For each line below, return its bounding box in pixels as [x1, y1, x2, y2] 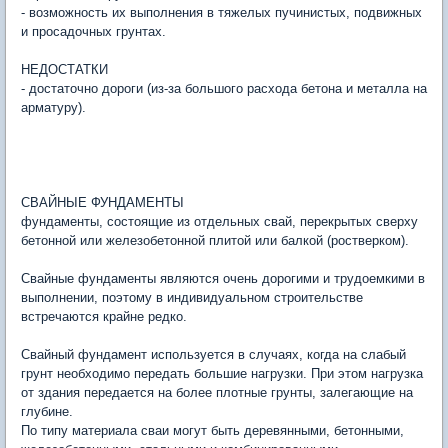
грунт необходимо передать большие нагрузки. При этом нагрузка [21, 366, 423, 382]
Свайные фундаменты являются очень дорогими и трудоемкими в [21, 271, 425, 287]
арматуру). [21, 100, 86, 116]
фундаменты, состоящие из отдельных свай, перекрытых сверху [21, 214, 418, 230]
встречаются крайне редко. [21, 309, 187, 325]
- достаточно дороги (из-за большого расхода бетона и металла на [21, 81, 427, 97]
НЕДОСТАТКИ [21, 62, 108, 78]
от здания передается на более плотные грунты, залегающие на [21, 385, 413, 401]
